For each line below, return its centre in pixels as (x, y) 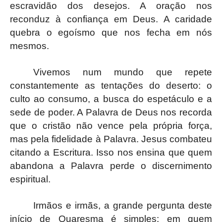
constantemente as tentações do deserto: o (111, 85)
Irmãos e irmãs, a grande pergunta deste (123, 205)
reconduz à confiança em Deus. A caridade (111, 19)
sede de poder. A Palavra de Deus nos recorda (111, 112)
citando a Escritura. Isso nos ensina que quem (111, 152)
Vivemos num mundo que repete (123, 72)
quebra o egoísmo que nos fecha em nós (111, 32)
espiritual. (30, 179)
